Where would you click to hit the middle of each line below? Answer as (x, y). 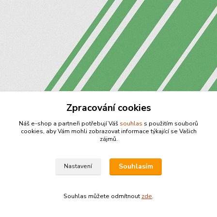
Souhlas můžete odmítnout (102, 196)
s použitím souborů (170, 124)
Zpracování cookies (108, 108)
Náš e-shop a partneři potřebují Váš (69, 124)
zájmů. (108, 139)
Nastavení (78, 166)
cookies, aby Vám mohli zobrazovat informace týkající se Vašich (108, 131)
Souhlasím (136, 167)
